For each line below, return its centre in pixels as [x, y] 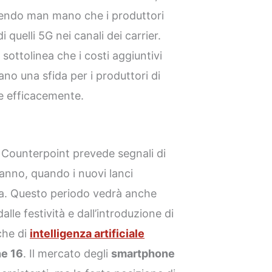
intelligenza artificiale [87, 233]
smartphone [143, 253]
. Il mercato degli [67, 253]
